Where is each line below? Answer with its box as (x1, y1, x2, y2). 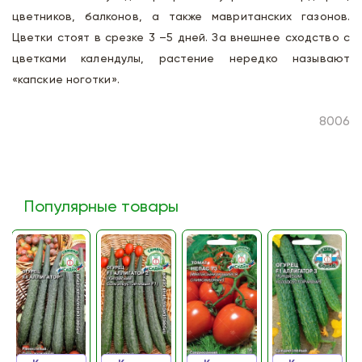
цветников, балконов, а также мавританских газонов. (12, 11, 350, 23)
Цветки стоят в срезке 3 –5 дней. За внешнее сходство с (12, 32, 350, 44)
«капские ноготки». (12, 74, 120, 86)
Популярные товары (24, 200, 179, 216)
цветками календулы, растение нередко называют (12, 53, 350, 65)
